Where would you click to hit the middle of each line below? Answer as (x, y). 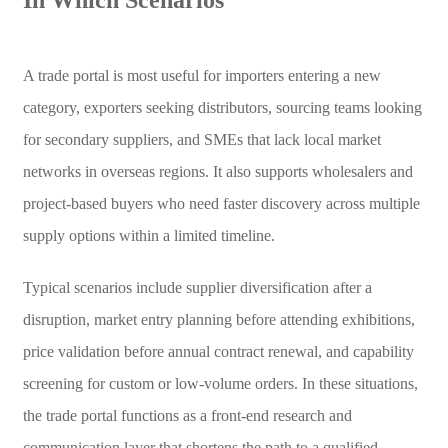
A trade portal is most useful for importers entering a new (201, 75)
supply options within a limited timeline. (148, 235)
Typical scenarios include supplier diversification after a (197, 287)
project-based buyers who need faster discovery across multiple (221, 203)
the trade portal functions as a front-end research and (187, 415)
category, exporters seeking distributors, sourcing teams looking (222, 107)
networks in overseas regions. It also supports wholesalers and (217, 171)
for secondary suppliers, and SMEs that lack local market (201, 139)
